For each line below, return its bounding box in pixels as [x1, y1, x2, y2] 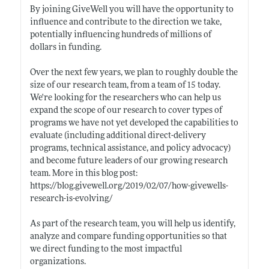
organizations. [29, 257, 86, 267]
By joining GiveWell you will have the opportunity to [29, 5, 234, 14]
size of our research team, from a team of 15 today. [29, 80, 220, 90]
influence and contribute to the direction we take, [29, 17, 222, 27]
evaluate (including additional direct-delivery [29, 131, 206, 141]
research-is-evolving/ [29, 194, 112, 204]
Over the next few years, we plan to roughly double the [29, 68, 238, 77]
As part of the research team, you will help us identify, [29, 219, 235, 229]
